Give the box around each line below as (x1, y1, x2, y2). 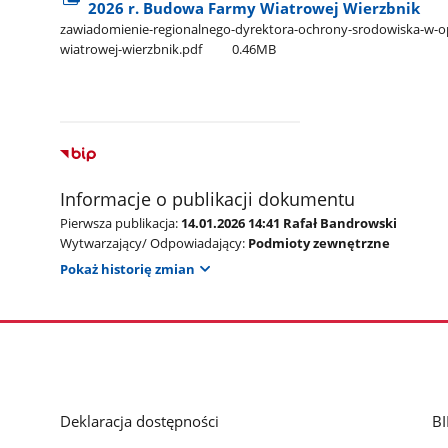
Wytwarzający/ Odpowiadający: (60, 233, 246, 252)
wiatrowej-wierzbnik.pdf (60, 39, 203, 58)
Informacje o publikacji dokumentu (60, 186, 356, 211)
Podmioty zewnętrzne (248, 233, 391, 252)
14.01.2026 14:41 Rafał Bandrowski (181, 213, 398, 232)
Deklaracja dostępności (60, 410, 220, 431)
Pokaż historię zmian (60, 260, 196, 279)
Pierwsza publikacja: (60, 213, 179, 232)
